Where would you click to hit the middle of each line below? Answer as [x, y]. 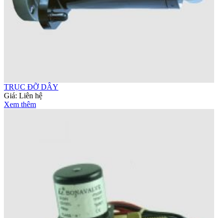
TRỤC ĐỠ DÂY [31, 87]
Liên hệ [31, 96]
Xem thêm [20, 105]
